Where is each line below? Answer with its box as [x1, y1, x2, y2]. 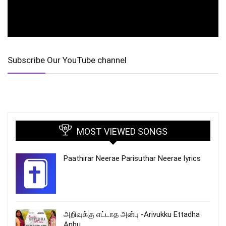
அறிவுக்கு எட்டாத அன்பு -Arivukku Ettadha [64, 209, 200, 219]
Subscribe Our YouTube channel [8, 54, 127, 65]
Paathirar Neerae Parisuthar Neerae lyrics [64, 153, 201, 163]
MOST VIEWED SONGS [76, 126, 167, 137]
